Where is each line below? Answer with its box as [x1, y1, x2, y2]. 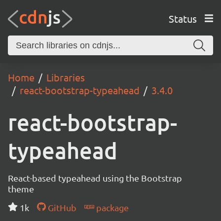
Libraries [46, 71, 85, 83]
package [94, 202, 129, 213]
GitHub [45, 202, 76, 213]
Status [168, 12, 197, 25]
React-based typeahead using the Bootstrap [8, 173, 182, 183]
